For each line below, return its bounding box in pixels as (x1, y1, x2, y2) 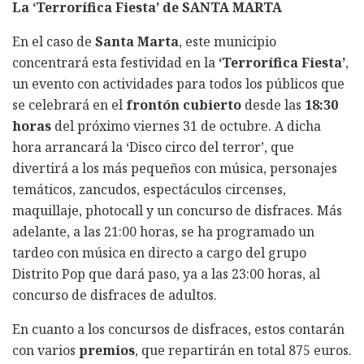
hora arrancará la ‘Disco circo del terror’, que (12, 137, 294, 156)
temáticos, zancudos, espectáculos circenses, (12, 180, 286, 198)
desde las (241, 95, 305, 114)
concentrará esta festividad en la (12, 53, 219, 71)
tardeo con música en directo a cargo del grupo (12, 243, 306, 262)
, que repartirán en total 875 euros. (135, 340, 352, 359)
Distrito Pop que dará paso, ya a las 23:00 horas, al (12, 264, 320, 283)
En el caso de (12, 32, 95, 50)
